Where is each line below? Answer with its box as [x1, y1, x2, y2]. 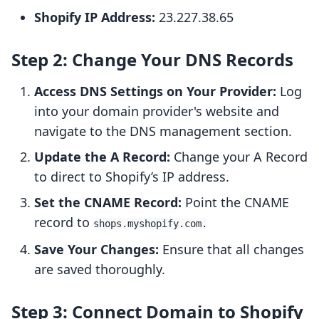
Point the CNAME [182, 194, 289, 211]
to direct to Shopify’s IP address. [34, 168, 229, 186]
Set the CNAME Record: [34, 194, 182, 211]
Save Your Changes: [34, 241, 159, 258]
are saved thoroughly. [34, 261, 165, 278]
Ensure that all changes [159, 241, 304, 258]
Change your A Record [170, 148, 308, 166]
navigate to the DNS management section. [34, 122, 292, 140]
